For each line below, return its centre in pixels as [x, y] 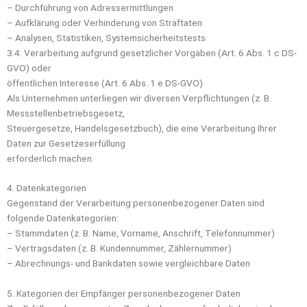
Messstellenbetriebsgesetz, [66, 113]
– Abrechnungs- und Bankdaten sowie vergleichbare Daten [128, 263]
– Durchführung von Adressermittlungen [90, 7]
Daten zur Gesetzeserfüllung [66, 143]
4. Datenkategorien [47, 188]
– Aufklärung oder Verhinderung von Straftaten [105, 22]
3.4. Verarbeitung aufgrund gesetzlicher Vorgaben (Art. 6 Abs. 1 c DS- [152, 52]
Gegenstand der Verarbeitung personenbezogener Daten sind [136, 203]
